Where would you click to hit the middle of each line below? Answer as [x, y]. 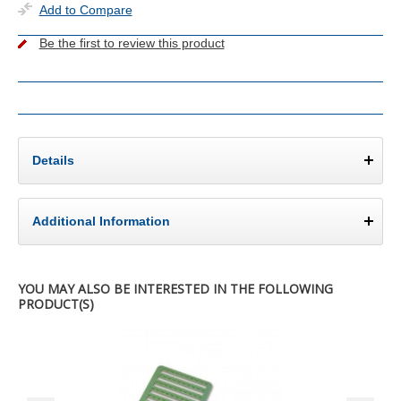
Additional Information [101, 221]
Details [53, 160]
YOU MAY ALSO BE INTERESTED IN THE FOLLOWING [175, 289]
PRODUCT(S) [55, 304]
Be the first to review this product [132, 43]
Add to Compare [85, 10]
